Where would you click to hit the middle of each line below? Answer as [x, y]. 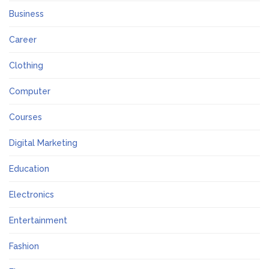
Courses [26, 117]
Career [23, 40]
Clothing [26, 66]
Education [29, 169]
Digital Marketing [43, 143]
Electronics [32, 195]
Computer [30, 92]
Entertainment [38, 221]
